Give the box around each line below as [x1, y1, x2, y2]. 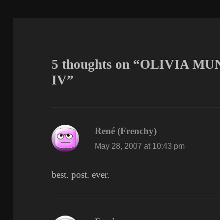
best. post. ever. [52, 169, 110, 180]
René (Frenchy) [95, 126, 157, 137]
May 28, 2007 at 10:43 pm [95, 142, 185, 151]
